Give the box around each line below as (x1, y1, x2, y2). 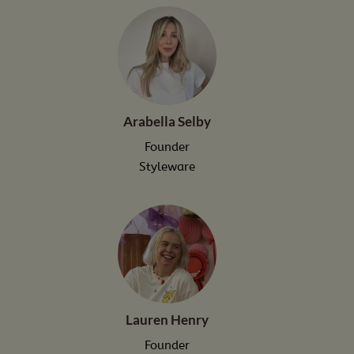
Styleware (139, 159, 195, 174)
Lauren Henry (126, 311, 209, 328)
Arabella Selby (123, 112, 211, 130)
